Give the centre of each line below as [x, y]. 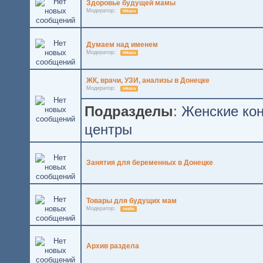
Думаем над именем [122, 45]
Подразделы [129, 112]
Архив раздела [112, 246]
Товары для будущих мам [131, 201]
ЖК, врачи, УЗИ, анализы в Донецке [148, 81]
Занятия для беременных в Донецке [149, 163]
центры [108, 130]
